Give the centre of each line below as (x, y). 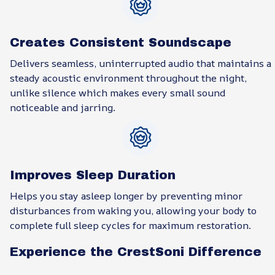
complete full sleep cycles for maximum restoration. (130, 226)
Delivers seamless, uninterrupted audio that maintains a (141, 64)
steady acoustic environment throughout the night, (128, 78)
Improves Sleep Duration (93, 175)
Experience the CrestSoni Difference (136, 252)
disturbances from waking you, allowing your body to (133, 211)
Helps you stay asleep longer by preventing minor (126, 196)
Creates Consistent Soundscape (121, 43)
